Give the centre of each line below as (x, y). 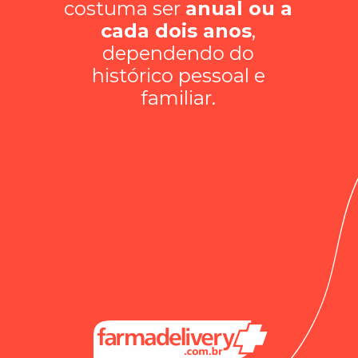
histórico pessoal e (178, 75)
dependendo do (179, 53)
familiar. (179, 97)
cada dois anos (177, 30)
